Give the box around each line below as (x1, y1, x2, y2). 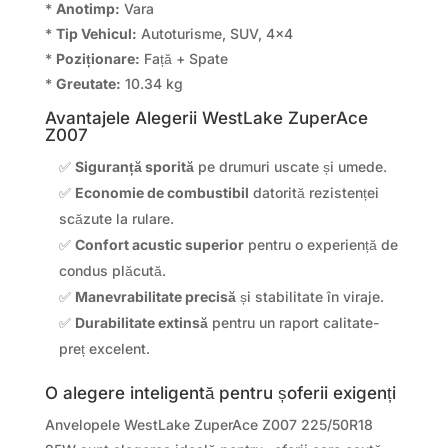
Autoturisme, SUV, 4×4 (136, 25, 293, 43)
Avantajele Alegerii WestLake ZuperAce (44, 108, 368, 129)
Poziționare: (55, 50, 140, 68)
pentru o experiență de (243, 236, 398, 254)
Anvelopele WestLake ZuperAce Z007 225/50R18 (44, 416, 373, 434)
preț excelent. (58, 340, 150, 358)
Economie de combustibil (74, 184, 249, 202)
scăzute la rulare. (58, 210, 174, 228)
